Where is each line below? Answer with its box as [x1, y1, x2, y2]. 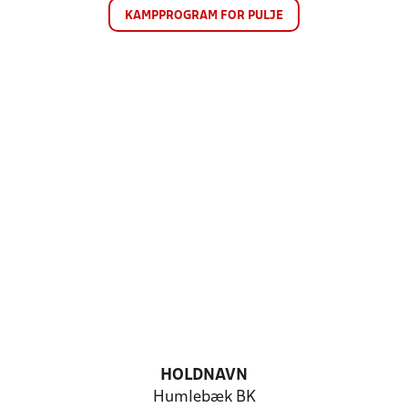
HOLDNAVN [160, 368, 248, 383]
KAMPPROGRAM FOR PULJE [125, 10, 283, 22]
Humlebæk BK [152, 390, 256, 405]
